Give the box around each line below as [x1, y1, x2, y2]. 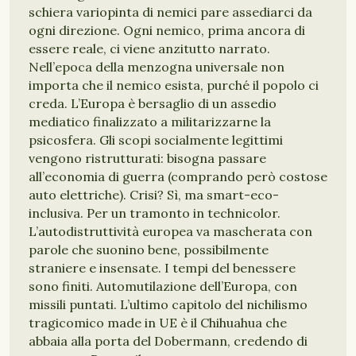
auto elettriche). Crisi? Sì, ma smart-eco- [29, 187, 279, 203]
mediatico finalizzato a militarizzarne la [29, 114, 271, 130]
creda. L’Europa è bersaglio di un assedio [29, 95, 277, 111]
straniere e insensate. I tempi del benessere [29, 260, 296, 276]
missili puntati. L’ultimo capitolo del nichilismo [29, 296, 308, 312]
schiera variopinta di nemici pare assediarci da [29, 4, 312, 20]
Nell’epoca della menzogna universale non [29, 59, 284, 75]
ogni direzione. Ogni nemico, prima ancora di [29, 22, 305, 38]
